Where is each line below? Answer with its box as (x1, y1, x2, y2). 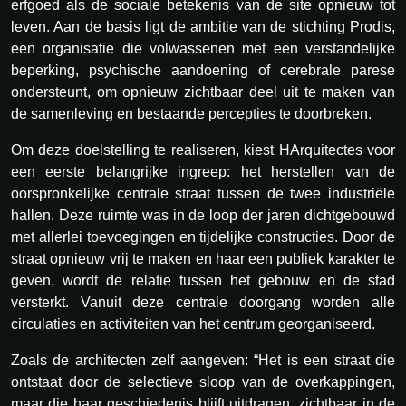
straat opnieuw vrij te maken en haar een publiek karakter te (11, 251, 395, 267)
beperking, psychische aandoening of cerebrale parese (11, 63, 395, 79)
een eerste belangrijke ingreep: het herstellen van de (11, 164, 395, 180)
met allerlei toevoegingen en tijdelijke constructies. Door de (11, 229, 395, 246)
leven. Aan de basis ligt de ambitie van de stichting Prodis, (11, 19, 395, 35)
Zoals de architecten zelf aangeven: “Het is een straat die (11, 353, 395, 369)
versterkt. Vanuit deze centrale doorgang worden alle (11, 295, 395, 311)
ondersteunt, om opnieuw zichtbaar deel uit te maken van (11, 84, 395, 101)
